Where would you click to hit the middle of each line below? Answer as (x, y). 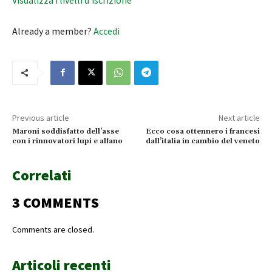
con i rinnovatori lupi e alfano (67, 141)
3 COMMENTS (56, 202)
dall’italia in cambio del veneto (202, 141)
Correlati (42, 175)
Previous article (41, 117)
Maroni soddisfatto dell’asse (66, 131)
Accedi (107, 31)
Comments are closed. (53, 229)
